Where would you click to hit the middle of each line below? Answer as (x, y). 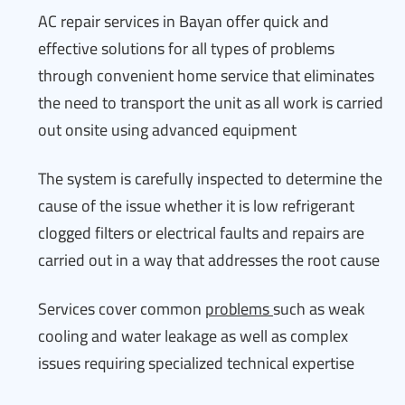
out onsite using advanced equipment (167, 130)
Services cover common (122, 309)
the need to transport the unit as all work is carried (211, 103)
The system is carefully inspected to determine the (210, 179)
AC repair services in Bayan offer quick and (184, 21)
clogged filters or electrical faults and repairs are (201, 233)
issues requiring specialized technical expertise (196, 363)
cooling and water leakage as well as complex (193, 336)
